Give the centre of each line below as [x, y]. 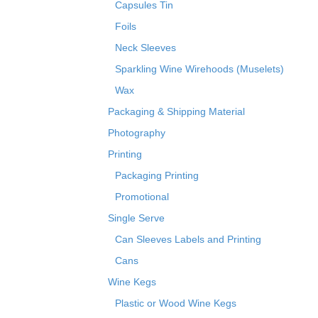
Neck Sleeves [146, 47]
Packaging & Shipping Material [176, 111]
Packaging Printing [157, 175]
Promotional [142, 196]
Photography [137, 132]
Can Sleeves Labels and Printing [188, 239]
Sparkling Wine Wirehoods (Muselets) [199, 68]
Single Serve [136, 218]
